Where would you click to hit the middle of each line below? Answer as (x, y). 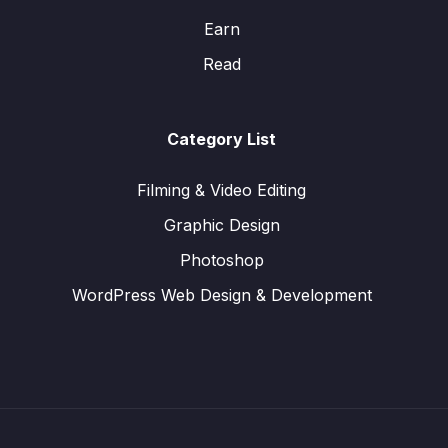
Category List (221, 139)
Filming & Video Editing (221, 190)
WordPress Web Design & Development (221, 295)
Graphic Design (221, 225)
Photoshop (221, 260)
